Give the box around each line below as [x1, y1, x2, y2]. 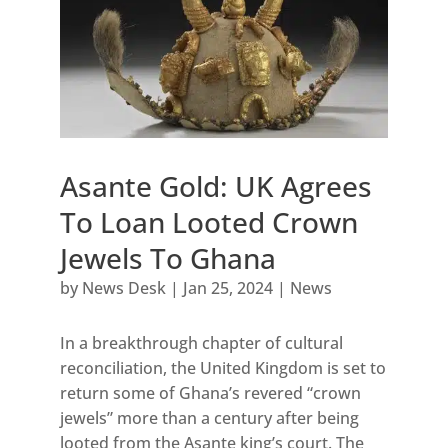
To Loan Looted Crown [59, 203, 358, 242]
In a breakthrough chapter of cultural [59, 332, 343, 355]
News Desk [81, 277, 166, 300]
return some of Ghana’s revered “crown [59, 382, 361, 405]
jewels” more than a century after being [59, 407, 359, 430]
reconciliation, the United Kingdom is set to [59, 357, 386, 380]
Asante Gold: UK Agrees [59, 167, 372, 206]
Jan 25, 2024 [182, 277, 273, 300]
